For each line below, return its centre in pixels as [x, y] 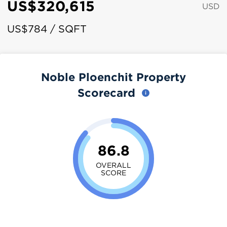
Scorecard [108, 92]
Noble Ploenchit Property [113, 77]
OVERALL [113, 165]
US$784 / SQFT [47, 29]
